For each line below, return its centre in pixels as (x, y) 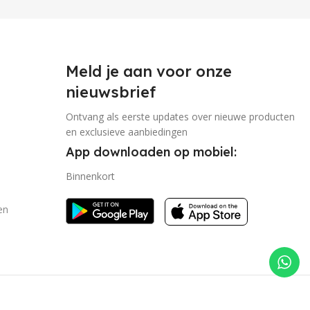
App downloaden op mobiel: (151, 152)
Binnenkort (90, 176)
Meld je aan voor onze (148, 71)
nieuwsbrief (110, 92)
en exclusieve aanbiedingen (126, 132)
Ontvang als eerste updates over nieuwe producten (180, 117)
